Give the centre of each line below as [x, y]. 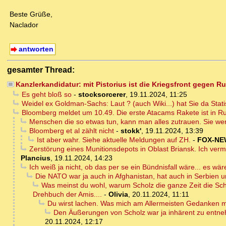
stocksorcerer [102, 95]
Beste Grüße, [31, 14]
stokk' [131, 131]
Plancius [36, 158]
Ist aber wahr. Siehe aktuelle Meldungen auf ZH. [114, 140]
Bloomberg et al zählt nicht [71, 131]
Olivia [118, 194]
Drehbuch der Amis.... [67, 194]
